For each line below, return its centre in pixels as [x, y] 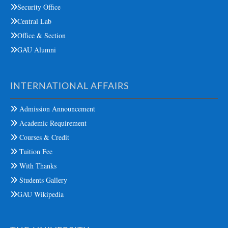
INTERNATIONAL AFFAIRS [70, 86]
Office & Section [41, 35]
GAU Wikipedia [40, 194]
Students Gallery [42, 180]
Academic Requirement [52, 123]
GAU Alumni [37, 49]
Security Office [39, 7]
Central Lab [34, 21]
